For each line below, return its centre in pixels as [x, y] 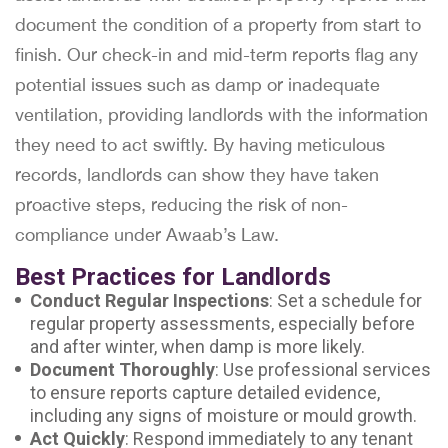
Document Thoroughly [122, 369]
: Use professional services [323, 369]
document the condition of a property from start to [218, 24]
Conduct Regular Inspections [149, 300]
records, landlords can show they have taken [197, 174]
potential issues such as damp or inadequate [197, 84]
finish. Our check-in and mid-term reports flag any [216, 54]
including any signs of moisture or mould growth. [223, 415]
